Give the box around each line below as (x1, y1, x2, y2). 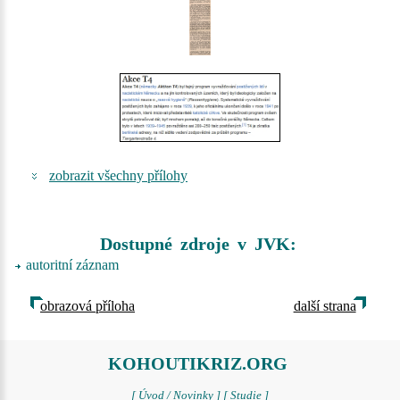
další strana (293, 298, 356, 314)
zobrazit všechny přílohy (49, 168, 187, 184)
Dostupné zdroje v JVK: (99, 234, 296, 254)
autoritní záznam (26, 257, 119, 273)
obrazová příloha (40, 298, 135, 314)
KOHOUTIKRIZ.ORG (108, 354, 287, 374)
